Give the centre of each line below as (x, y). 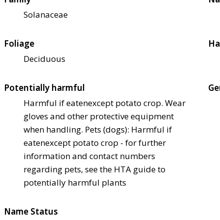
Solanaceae (46, 15)
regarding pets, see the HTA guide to (95, 169)
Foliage (19, 44)
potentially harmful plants (75, 183)
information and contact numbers (89, 156)
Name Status (31, 212)
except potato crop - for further (106, 143)
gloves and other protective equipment (99, 116)
